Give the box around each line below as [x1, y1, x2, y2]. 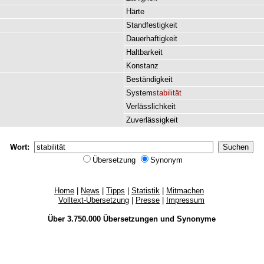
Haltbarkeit [126, 48, 163, 57]
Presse [136, 196, 160, 204]
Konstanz [126, 61, 159, 70]
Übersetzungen [103, 214, 158, 223]
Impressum [166, 196, 204, 204]
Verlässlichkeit [126, 102, 176, 111]
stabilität [153, 88, 181, 97]
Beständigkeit [126, 75, 173, 84]
